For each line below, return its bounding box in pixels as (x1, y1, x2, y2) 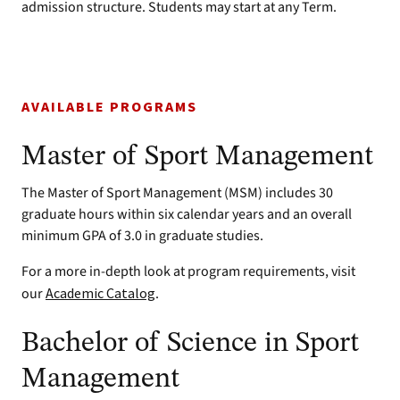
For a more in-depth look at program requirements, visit (21, 262, 355, 281)
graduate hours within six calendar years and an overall (21, 204, 352, 224)
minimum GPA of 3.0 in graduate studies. (21, 226, 263, 246)
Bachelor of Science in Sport (21, 329, 359, 358)
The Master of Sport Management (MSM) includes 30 (21, 183, 333, 203)
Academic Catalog (46, 284, 155, 302)
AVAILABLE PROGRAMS (21, 97, 197, 117)
